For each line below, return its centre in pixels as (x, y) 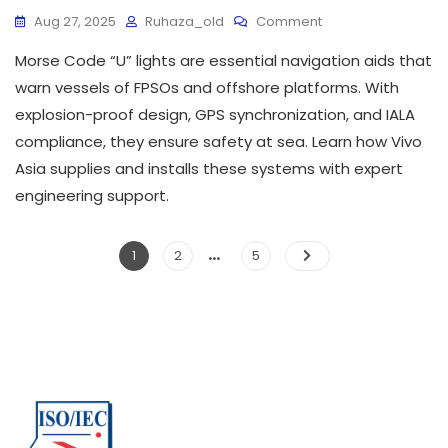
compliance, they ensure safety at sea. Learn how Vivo (218, 141)
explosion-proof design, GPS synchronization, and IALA (215, 114)
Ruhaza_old (184, 21)
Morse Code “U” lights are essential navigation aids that (223, 60)
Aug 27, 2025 (75, 21)
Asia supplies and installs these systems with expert (209, 168)
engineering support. (92, 195)
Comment (289, 21)
